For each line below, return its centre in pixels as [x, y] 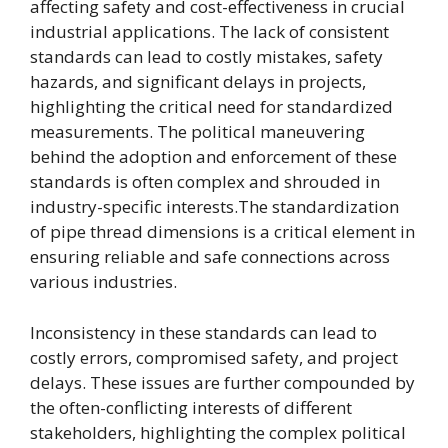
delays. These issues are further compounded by [222, 382]
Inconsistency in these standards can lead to [203, 332]
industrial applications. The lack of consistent [209, 31]
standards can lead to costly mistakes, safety [206, 56]
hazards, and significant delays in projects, [198, 81]
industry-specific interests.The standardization [214, 206]
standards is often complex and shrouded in [205, 181]
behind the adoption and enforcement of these [213, 156]
